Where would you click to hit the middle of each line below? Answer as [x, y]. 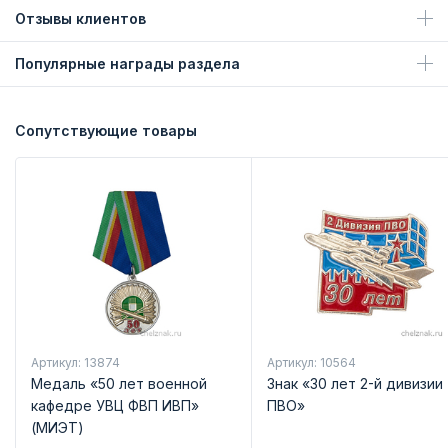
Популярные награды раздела [127, 63]
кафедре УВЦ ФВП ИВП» [114, 406]
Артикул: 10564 [311, 363]
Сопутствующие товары [106, 130]
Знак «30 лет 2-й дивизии [354, 384]
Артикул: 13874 [75, 363]
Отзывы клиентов [80, 18]
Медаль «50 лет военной [118, 384]
